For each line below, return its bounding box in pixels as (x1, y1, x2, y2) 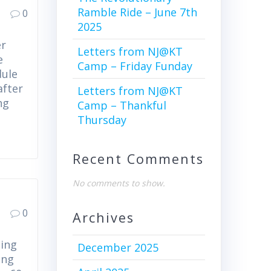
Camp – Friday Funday (77, 59, 192, 74)
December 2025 (77, 240, 158, 255)
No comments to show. (72, 177, 165, 189)
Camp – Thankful (77, 98, 166, 113)
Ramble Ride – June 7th (77, 5, 197, 20)
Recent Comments (72, 150, 204, 168)
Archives (72, 209, 134, 227)
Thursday (77, 113, 126, 128)
